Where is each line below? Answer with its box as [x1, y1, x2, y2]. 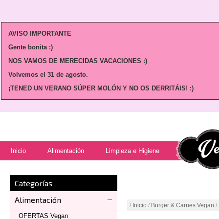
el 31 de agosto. [40, 71, 88, 78]
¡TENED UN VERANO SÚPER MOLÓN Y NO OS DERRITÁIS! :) [8, 85, 194, 92]
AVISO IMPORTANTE [8, 30, 71, 37]
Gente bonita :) [8, 44, 53, 51]
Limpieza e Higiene [106, 147, 159, 154]
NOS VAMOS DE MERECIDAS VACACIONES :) [8, 57, 149, 65]
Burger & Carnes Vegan [151, 202, 214, 209]
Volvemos [8, 71, 40, 78]
